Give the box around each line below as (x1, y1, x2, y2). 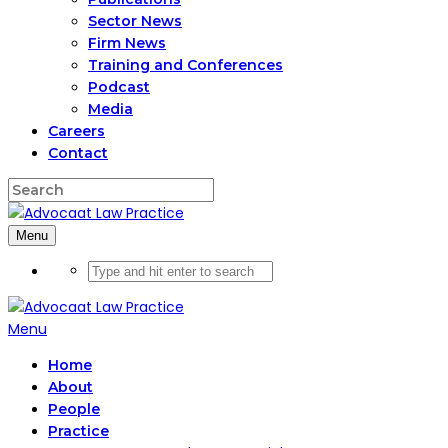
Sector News (88, 12, 182, 30)
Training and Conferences (88, 56, 283, 74)
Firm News (88, 34, 166, 52)
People (48, 400, 100, 418)
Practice (48, 422, 109, 440)
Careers (48, 122, 105, 140)
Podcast (88, 78, 150, 96)
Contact (48, 144, 108, 162)
